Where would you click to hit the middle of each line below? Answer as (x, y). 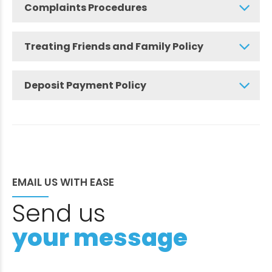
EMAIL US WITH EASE (63, 182)
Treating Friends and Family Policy (114, 46)
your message (100, 237)
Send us (59, 213)
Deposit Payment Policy (85, 85)
